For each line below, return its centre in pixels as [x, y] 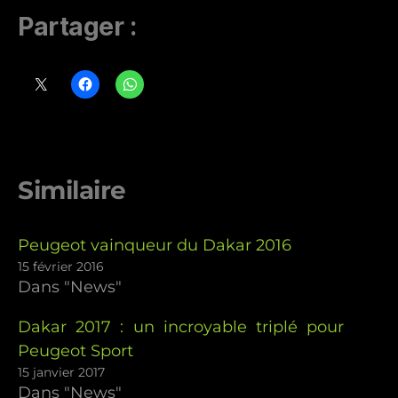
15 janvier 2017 [61, 373]
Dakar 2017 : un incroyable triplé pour [181, 327]
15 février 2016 [61, 267]
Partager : [77, 26]
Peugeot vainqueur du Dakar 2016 [155, 246]
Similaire [72, 191]
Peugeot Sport [76, 351]
